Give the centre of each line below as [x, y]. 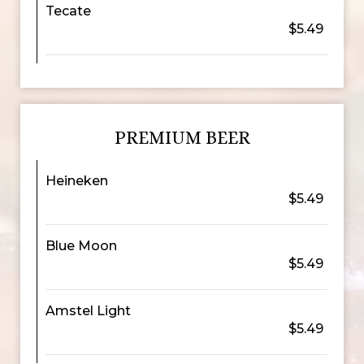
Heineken [77, 181]
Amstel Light [88, 311]
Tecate [68, 11]
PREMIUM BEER [182, 138]
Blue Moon [81, 246]
